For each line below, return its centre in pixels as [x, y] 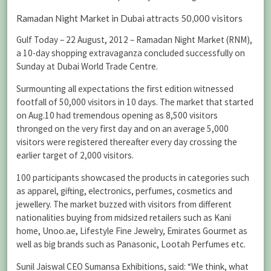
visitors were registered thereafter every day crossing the [127, 142]
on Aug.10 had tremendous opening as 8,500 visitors [117, 115]
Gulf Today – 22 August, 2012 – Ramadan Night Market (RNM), [134, 39]
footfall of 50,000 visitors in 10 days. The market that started [135, 102]
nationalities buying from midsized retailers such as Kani [124, 218]
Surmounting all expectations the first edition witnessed [125, 88]
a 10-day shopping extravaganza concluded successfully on [131, 53]
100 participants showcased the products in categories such [133, 178]
